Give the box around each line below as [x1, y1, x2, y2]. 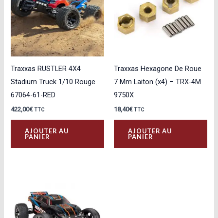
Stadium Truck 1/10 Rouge [11, 77, 96, 86]
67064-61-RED [11, 90, 56, 99]
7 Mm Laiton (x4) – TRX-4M [114, 77, 201, 86]
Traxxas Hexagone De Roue [114, 64, 201, 73]
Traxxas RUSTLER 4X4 [11, 64, 81, 73]
